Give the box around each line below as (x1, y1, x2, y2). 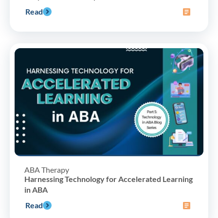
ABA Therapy (24, 164, 69, 174)
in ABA (24, 184, 48, 194)
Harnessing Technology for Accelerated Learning (24, 174, 193, 183)
